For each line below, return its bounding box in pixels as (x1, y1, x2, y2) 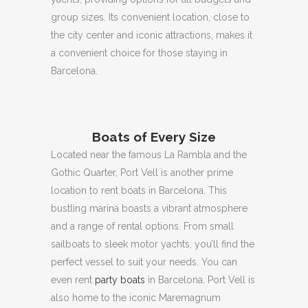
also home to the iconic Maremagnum (51, 291, 221, 303)
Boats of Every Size (92, 129, 216, 144)
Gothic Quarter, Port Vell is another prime (51, 166, 233, 178)
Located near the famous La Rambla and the (51, 148, 247, 160)
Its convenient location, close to (109, 11, 250, 23)
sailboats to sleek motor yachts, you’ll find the (51, 238, 254, 250)
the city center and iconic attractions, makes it (51, 29, 252, 41)
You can (201, 256, 237, 267)
